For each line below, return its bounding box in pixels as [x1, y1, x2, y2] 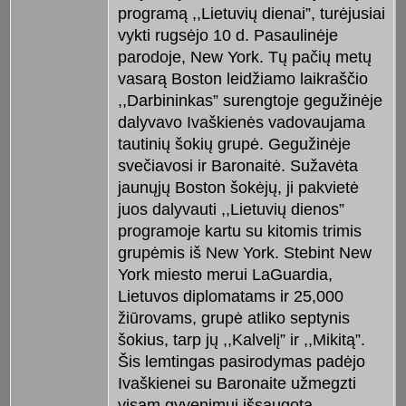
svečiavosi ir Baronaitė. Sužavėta [117, 157, 358, 176]
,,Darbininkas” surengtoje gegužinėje [117, 92, 382, 111]
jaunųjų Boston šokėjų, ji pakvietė [117, 179, 359, 198]
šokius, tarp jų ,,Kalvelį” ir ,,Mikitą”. [117, 331, 365, 350]
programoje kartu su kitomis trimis [117, 222, 362, 241]
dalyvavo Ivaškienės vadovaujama [117, 113, 365, 132]
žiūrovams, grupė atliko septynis [117, 309, 350, 328]
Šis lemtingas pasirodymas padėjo [117, 353, 365, 372]
